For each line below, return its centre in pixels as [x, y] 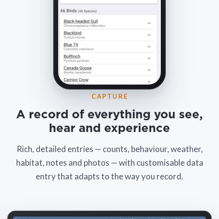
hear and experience [109, 129]
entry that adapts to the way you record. [109, 176]
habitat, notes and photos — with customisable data [109, 163]
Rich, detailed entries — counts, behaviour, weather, [109, 149]
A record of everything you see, [109, 115]
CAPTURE [109, 96]
